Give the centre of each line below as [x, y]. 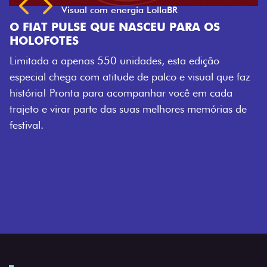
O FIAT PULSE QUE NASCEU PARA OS [108, 27]
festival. [20, 125]
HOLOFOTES [38, 41]
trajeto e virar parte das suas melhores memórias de [122, 109]
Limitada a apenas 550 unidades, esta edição [108, 61]
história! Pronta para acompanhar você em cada [115, 93]
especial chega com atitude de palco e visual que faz [124, 77]
